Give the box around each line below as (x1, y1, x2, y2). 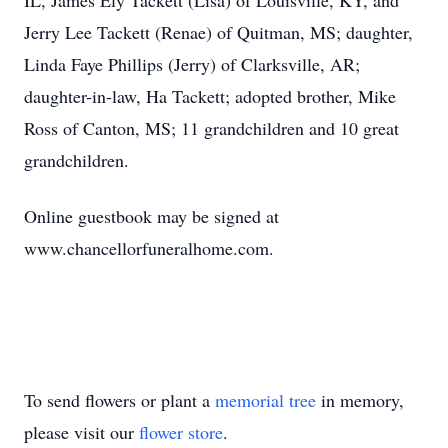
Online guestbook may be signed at (24, 204, 279, 228)
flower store (139, 420, 223, 444)
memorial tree (215, 388, 316, 412)
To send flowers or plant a (24, 388, 215, 412)
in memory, (316, 388, 404, 412)
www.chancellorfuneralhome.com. (24, 236, 274, 260)
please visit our (24, 420, 139, 444)
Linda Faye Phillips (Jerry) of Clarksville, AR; (24, 52, 360, 76)
